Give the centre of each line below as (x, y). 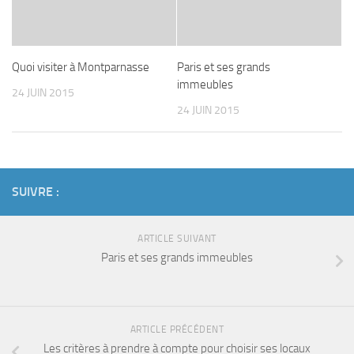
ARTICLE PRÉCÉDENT (177, 330)
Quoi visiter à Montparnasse (81, 67)
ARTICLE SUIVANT (177, 239)
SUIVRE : (36, 192)
